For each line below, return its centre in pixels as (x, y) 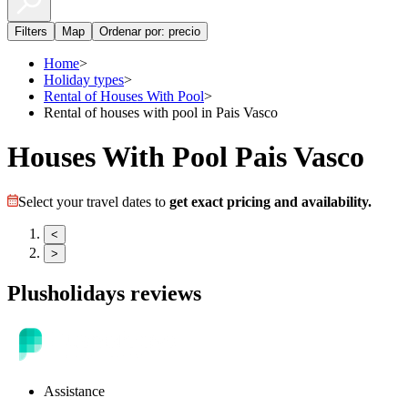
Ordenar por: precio (150, 31)
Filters (31, 31)
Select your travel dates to (94, 201)
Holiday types (84, 80)
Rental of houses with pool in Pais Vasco (161, 112)
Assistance (74, 391)
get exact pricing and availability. (270, 201)
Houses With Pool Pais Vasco (186, 157)
